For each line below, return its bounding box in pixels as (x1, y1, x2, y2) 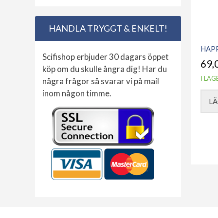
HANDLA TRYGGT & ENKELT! (49, 23, 167, 34)
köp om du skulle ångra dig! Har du (42, 64, 167, 74)
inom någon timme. (42, 88, 111, 99)
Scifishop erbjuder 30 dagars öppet (42, 52, 169, 62)
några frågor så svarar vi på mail (42, 76, 159, 87)
